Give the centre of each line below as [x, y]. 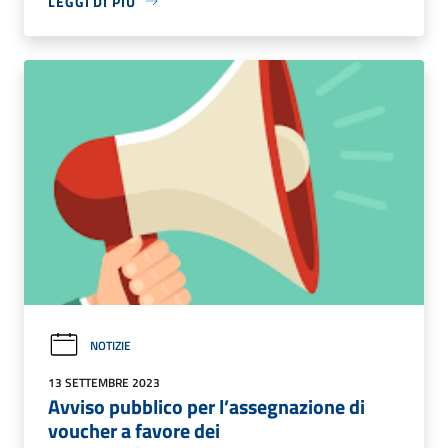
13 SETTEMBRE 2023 [104, 382]
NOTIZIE [110, 345]
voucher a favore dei [134, 430]
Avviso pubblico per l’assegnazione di [206, 406]
